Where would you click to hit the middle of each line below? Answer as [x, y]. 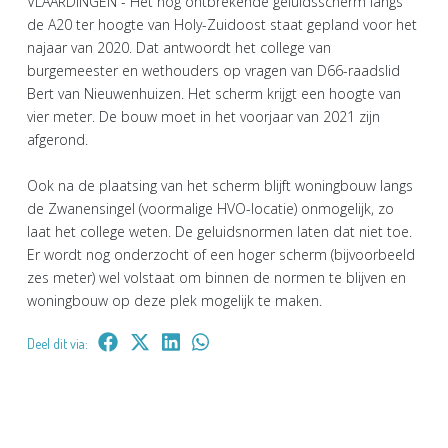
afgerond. [57, 139]
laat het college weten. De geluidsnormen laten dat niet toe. [219, 231]
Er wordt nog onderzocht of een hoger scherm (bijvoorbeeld [221, 254]
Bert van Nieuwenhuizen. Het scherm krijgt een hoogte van [214, 93]
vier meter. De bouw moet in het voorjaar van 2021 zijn [203, 116]
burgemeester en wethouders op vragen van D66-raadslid [213, 70]
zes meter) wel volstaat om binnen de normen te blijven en [216, 277]
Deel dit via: [57, 343]
